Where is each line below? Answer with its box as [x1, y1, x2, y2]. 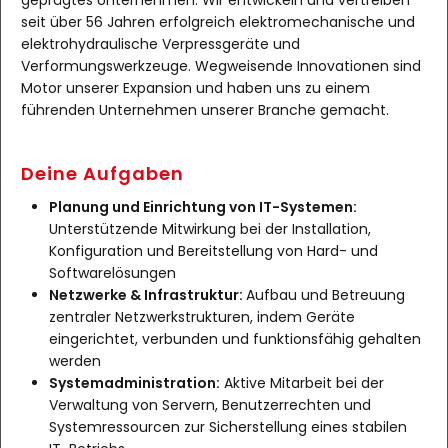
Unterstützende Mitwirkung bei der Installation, [49, 219, 371, 239]
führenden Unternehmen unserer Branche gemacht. [21, 100, 389, 120]
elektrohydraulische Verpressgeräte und [21, 34, 300, 54]
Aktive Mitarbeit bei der [220, 373, 384, 393]
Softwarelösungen [49, 263, 176, 283]
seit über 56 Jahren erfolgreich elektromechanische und [21, 12, 415, 32]
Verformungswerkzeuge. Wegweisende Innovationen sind [21, 56, 421, 76]
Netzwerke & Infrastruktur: [49, 285, 246, 305]
